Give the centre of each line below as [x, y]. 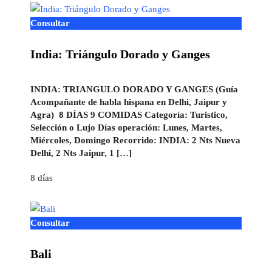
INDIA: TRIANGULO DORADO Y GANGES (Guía [134, 90]
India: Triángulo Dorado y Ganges [120, 54]
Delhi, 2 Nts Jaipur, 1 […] [81, 153]
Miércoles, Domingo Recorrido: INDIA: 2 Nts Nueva [135, 141]
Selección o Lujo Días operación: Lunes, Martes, [126, 128]
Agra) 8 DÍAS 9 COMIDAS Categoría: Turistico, [129, 115]
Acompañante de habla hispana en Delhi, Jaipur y [129, 102]
